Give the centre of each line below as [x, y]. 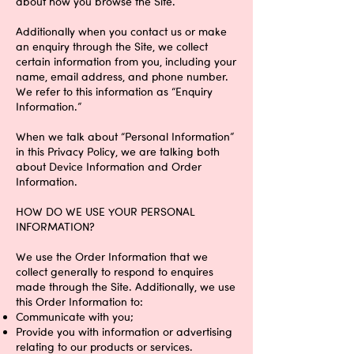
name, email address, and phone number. [124, 76]
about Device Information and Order [109, 166]
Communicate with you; [75, 316]
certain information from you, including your [126, 61]
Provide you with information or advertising [124, 331]
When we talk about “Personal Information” [125, 136]
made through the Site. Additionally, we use [126, 286]
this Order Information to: [79, 301]
